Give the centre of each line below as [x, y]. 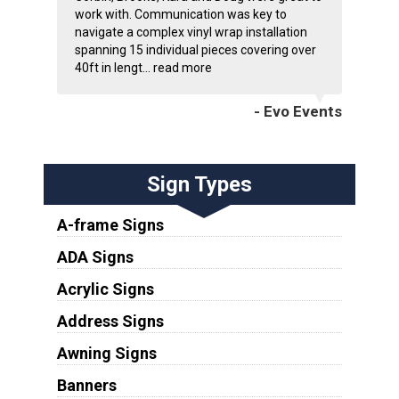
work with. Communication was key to [180, 14]
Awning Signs [106, 353]
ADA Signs [95, 256]
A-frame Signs [110, 224]
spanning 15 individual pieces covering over [195, 49]
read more [182, 67]
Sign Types [199, 184]
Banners [86, 385]
